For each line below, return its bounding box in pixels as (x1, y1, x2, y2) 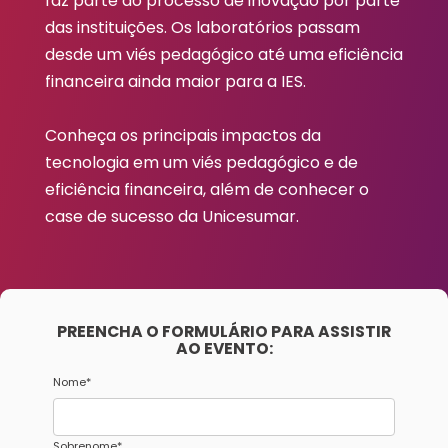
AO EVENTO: (175, 336, 273, 360)
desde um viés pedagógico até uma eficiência (45, 42, 403, 66)
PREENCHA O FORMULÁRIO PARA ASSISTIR (57, 319, 391, 343)
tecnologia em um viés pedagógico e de (45, 150, 358, 174)
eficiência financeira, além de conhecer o (45, 177, 369, 201)
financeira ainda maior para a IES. (45, 69, 306, 93)
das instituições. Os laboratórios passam (45, 15, 360, 39)
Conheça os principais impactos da (45, 123, 321, 147)
